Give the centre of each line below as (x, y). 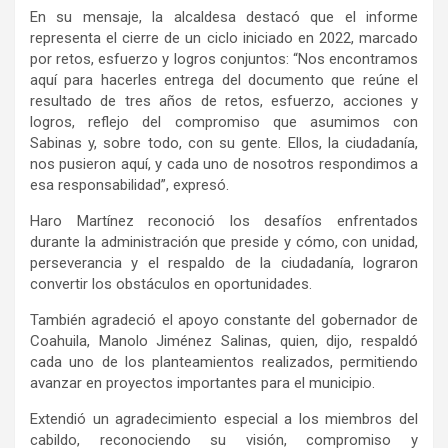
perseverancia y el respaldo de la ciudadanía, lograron (224, 263)
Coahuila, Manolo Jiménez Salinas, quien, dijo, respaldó (224, 341)
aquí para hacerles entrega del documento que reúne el (224, 80)
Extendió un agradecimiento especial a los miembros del (224, 419)
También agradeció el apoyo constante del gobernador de (224, 320)
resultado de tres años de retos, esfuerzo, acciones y (224, 101)
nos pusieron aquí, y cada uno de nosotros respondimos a (224, 164)
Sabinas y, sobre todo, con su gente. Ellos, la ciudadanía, (224, 143)
